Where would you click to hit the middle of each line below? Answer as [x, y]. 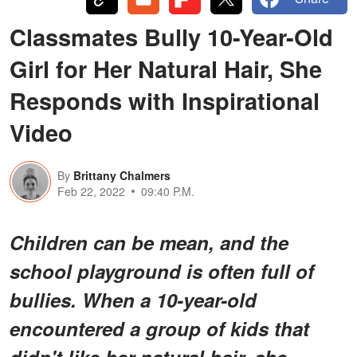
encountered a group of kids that [159, 328]
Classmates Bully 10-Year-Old [171, 36]
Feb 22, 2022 [91, 191]
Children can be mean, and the [149, 242]
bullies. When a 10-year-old [133, 299]
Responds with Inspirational [165, 100]
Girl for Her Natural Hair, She [166, 68]
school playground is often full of [162, 271]
